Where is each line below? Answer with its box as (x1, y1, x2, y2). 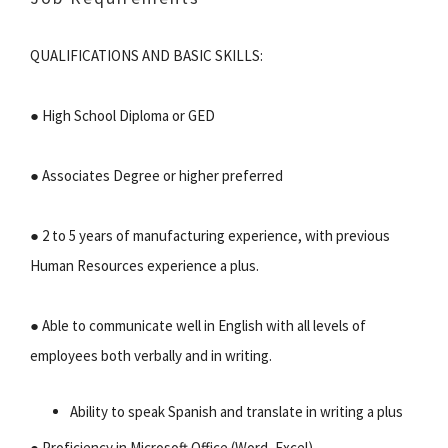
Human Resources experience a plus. (30, 255, 259, 275)
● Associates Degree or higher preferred (30, 165, 283, 185)
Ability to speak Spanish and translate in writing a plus (70, 401, 403, 421)
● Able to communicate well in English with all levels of (30, 315, 366, 335)
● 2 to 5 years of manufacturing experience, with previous (30, 225, 390, 245)
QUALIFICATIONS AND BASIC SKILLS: (30, 45, 263, 65)
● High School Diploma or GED (30, 105, 215, 125)
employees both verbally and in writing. (30, 345, 272, 365)
